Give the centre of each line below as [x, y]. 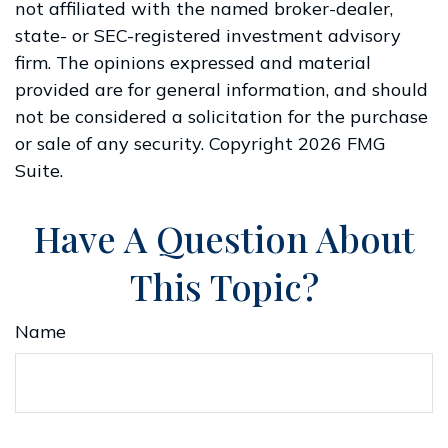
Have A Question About [224, 238]
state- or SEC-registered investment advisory [208, 35]
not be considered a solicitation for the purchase [221, 116]
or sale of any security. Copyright [156, 143]
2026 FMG [342, 143]
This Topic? [224, 286]
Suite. [39, 170]
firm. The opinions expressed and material [193, 62]
